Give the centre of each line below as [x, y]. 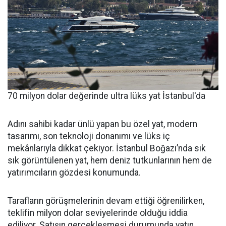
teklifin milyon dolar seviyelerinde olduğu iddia [98, 213]
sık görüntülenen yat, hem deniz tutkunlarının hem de [110, 161]
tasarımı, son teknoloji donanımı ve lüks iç [89, 136]
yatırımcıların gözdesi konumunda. [74, 173]
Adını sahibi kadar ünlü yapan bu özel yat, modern [102, 124]
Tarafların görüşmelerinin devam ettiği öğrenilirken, [106, 201]
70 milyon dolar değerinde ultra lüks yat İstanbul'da [107, 96]
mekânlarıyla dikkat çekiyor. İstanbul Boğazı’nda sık [107, 149]
